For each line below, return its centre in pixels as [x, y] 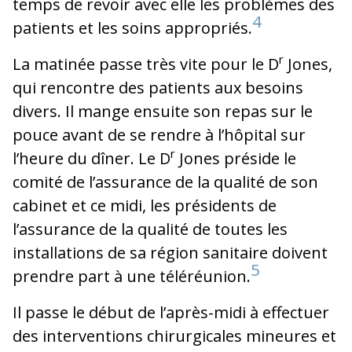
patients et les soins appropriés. [132, 27]
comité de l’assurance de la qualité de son [165, 181]
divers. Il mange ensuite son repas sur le [163, 111]
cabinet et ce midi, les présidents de [145, 205]
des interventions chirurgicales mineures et [174, 335]
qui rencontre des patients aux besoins [158, 87]
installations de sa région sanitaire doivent [170, 252]
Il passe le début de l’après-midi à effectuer [171, 312]
